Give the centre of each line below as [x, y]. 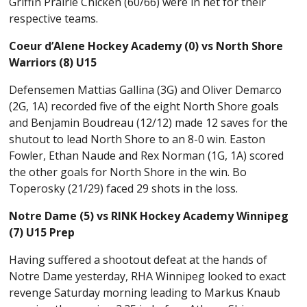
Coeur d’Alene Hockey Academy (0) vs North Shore [146, 46]
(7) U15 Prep [42, 233]
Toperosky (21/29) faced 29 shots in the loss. [125, 189]
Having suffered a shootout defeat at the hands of [138, 260]
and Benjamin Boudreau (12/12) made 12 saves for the [149, 123]
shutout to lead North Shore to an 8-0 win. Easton [137, 139]
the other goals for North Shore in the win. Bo [128, 172]
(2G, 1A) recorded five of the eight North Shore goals [144, 107]
